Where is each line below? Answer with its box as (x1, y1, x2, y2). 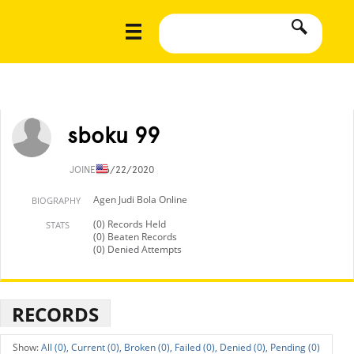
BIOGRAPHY (32, 194, 81, 206)
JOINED (70, 164, 104, 175)
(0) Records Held (93, 217, 166, 231)
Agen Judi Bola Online (93, 193, 187, 206)
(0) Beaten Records (93, 230, 177, 243)
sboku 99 (67, 122, 160, 149)
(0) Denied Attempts (93, 243, 182, 256)
